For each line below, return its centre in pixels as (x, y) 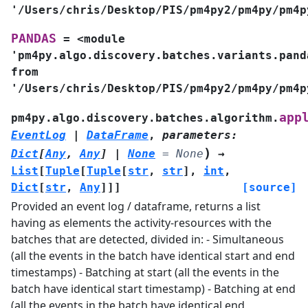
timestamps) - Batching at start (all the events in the (145, 272)
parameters (197, 135)
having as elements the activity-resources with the (141, 223)
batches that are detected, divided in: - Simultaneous (147, 239)
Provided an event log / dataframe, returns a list (136, 206)
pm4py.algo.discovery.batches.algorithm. (145, 118)
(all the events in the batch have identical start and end (153, 256)
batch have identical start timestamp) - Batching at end (153, 289)
